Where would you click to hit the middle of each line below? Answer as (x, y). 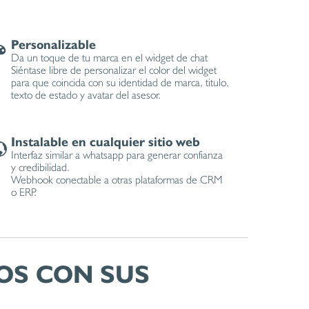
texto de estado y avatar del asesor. (86, 95)
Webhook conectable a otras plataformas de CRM (117, 180)
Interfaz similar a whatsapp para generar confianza (117, 155)
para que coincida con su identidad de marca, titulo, (120, 82)
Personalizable (54, 44)
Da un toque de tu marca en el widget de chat (110, 58)
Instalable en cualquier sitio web (106, 141)
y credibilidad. (41, 167)
